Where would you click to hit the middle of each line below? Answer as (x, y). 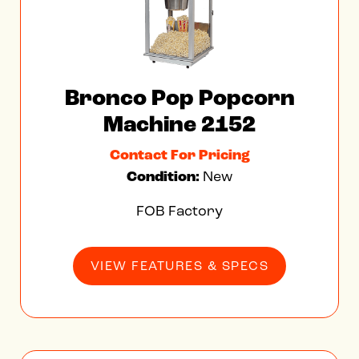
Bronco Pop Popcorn (179, 98)
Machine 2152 (179, 124)
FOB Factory (179, 210)
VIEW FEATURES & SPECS (179, 265)
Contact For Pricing (179, 155)
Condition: (165, 176)
